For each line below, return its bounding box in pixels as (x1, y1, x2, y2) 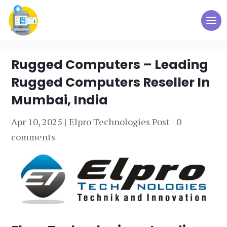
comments (11, 131, 56, 143)
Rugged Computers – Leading (11, 56, 209, 73)
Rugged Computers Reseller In (11, 73, 210, 91)
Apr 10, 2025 (11, 116, 63, 128)
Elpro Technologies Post (69, 116, 170, 128)
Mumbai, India (11, 91, 108, 109)
